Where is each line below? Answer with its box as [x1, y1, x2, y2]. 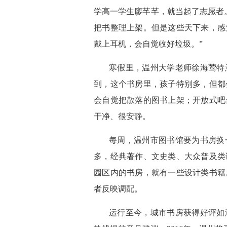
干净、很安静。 [94, 112, 150, 121]
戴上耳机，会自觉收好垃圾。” [94, 40, 203, 48]
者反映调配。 [94, 184, 142, 193]
